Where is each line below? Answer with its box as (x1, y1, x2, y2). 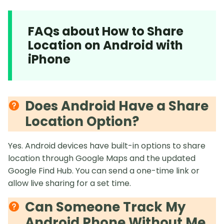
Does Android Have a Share (25, 96, 208, 115)
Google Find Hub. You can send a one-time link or (8, 164, 199, 176)
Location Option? (25, 112, 139, 130)
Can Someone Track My (25, 197, 185, 216)
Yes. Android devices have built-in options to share (8, 139, 205, 151)
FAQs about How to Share (28, 22, 183, 39)
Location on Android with (28, 36, 183, 53)
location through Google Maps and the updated (8, 152, 195, 164)
